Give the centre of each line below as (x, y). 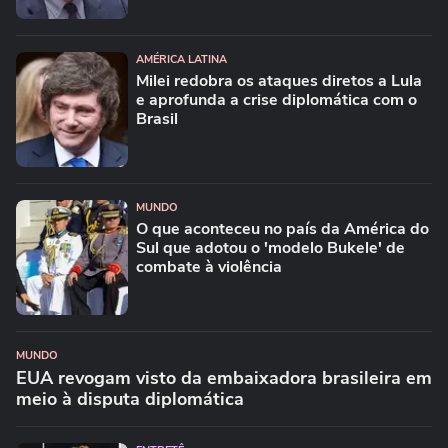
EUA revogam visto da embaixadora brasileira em (224, 378)
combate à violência (209, 267)
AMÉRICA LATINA (181, 59)
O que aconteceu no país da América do (282, 229)
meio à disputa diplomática (130, 399)
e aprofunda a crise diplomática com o (276, 100)
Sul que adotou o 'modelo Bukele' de (270, 248)
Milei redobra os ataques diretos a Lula (279, 81)
